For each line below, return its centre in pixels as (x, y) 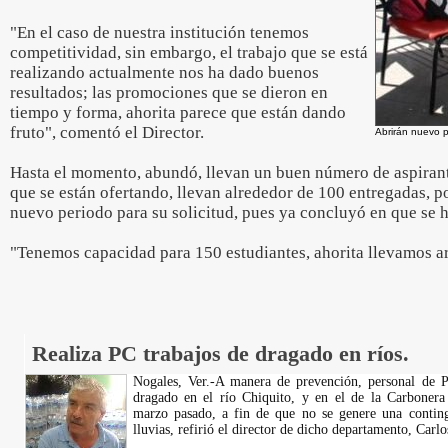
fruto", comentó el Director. (107, 132)
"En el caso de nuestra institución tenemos (159, 32)
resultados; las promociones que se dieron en (169, 92)
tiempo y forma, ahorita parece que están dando (178, 112)
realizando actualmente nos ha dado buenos (164, 72)
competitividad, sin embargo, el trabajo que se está (189, 52)
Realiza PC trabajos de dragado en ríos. (220, 353)
